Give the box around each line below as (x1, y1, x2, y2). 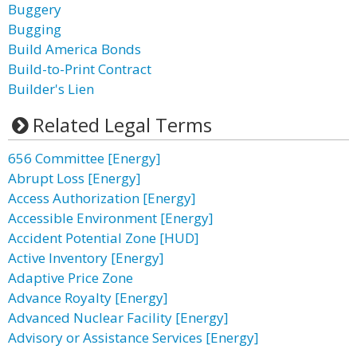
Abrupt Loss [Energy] (8, 169, 141, 187)
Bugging (8, 20, 61, 38)
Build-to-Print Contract (8, 60, 151, 78)
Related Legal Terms (32, 112, 212, 138)
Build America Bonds (8, 40, 141, 58)
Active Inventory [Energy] (8, 249, 164, 267)
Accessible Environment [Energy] (8, 209, 214, 227)
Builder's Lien (8, 80, 94, 98)
